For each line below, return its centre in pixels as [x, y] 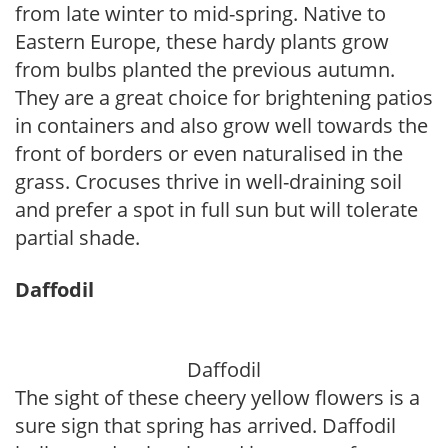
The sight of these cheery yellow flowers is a [217, 397]
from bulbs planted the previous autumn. [205, 69]
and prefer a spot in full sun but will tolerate [216, 209]
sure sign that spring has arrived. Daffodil [205, 425]
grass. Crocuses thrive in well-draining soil [208, 181]
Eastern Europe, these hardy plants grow [202, 41]
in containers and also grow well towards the [221, 125]
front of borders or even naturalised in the [209, 153]
